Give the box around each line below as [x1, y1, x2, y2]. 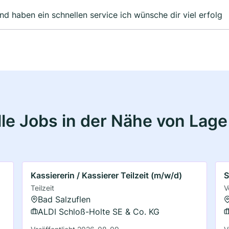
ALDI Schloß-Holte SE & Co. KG [38, 206, 160, 217]
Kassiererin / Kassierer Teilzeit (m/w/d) [31, 170, 182, 180]
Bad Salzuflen [38, 194, 91, 204]
